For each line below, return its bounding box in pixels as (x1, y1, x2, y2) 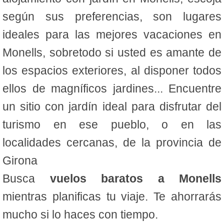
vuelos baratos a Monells (49, 172, 221, 185)
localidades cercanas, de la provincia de (2, 136, 221, 149)
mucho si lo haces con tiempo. (2, 208, 158, 221)
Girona (2, 154, 37, 167)
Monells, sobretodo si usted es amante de (2, 46, 221, 59)
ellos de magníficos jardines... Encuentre (2, 82, 221, 95)
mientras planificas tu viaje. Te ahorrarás (2, 190, 221, 203)
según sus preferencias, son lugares (2, 10, 221, 23)
